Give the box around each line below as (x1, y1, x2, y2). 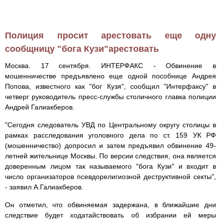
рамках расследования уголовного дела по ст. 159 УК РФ (5, 131, 216, 140)
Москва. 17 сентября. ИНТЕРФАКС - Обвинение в (5, 62, 216, 70)
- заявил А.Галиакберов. (5, 183, 83, 191)
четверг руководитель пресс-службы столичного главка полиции (5, 93, 216, 101)
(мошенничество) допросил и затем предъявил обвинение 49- (5, 142, 216, 150)
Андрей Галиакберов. (5, 103, 74, 111)
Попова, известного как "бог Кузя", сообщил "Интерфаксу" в (5, 82, 216, 91)
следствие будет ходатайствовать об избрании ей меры (5, 211, 216, 220)
